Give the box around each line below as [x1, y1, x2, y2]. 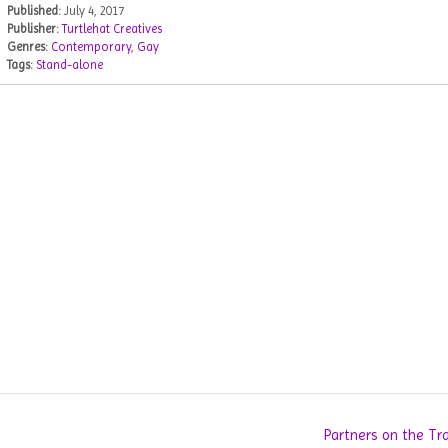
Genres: [6, 40, 48, 55]
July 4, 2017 [63, 4, 124, 19]
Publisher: [6, 22, 59, 37]
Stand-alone [35, 58, 103, 73]
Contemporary [50, 40, 131, 55]
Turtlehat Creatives [61, 22, 162, 37]
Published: [6, 4, 61, 19]
